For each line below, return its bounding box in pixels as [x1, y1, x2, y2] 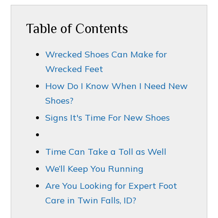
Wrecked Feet [45, 63, 104, 75]
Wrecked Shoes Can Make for [45, 49, 167, 60]
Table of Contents [26, 21, 128, 36]
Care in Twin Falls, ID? [45, 195, 137, 206]
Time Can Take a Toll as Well [45, 146, 167, 158]
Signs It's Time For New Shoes [45, 112, 170, 124]
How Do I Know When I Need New [45, 80, 188, 92]
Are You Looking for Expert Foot [45, 180, 178, 192]
